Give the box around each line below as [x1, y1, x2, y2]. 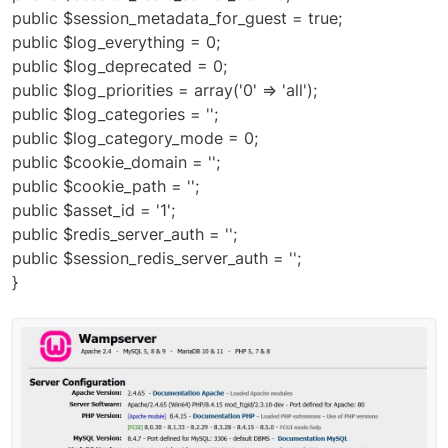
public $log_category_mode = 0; [12, 128, 258, 149]
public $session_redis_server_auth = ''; [12, 248, 301, 269]
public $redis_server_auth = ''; [12, 224, 237, 245]
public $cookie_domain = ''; [12, 152, 220, 173]
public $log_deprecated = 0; [12, 56, 227, 77]
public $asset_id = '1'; [12, 200, 175, 221]
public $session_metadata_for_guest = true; [12, 8, 342, 29]
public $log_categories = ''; [12, 104, 218, 125]
